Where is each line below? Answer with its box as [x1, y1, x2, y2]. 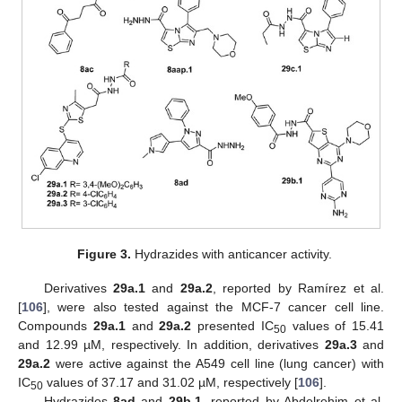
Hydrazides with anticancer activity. [131, 246, 333, 261]
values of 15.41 [285, 318, 384, 333]
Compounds [18, 318, 93, 333]
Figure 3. [77, 246, 132, 261]
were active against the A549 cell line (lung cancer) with [50, 355, 384, 371]
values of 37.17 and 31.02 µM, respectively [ [43, 374, 298, 389]
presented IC [191, 318, 274, 333]
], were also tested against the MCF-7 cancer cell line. [43, 299, 384, 314]
